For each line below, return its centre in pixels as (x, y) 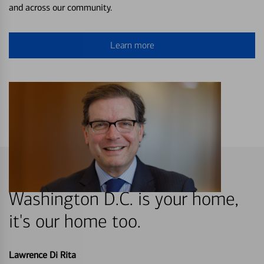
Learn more (132, 45)
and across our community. (60, 8)
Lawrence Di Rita (42, 255)
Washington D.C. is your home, (123, 199)
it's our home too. (75, 222)
